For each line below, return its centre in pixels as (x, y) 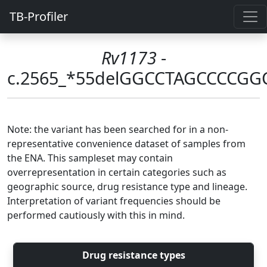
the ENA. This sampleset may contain (90, 158)
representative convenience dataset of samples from (126, 144)
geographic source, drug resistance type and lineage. (127, 187)
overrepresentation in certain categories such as (117, 172)
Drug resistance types (133, 255)
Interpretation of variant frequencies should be (114, 201)
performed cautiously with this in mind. (96, 215)
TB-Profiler (39, 16)
